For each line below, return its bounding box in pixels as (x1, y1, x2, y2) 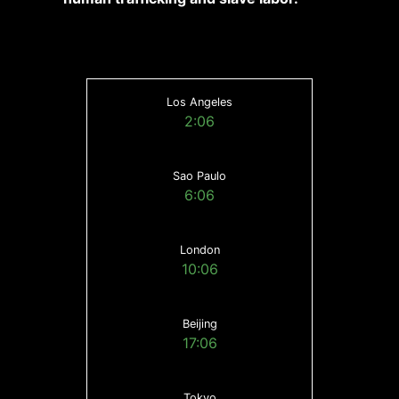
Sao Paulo (173, 168, 226, 183)
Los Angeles (167, 94, 232, 109)
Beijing (182, 316, 217, 330)
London (179, 242, 220, 256)
